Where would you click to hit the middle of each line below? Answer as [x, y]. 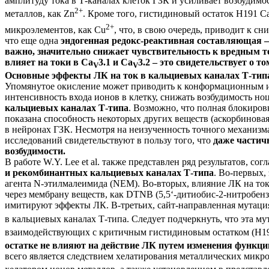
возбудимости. [35, 151]
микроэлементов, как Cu [55, 30]
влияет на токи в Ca [49, 62]
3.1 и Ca [116, 62]
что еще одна [33, 41]
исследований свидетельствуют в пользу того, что [109, 141]
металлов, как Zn [40, 14]
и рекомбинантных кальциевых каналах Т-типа [109, 173]
